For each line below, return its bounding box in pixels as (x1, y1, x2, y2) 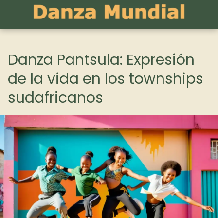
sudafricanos (8, 88, 103, 108)
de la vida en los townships (8, 69, 203, 89)
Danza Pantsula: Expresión (8, 50, 195, 70)
